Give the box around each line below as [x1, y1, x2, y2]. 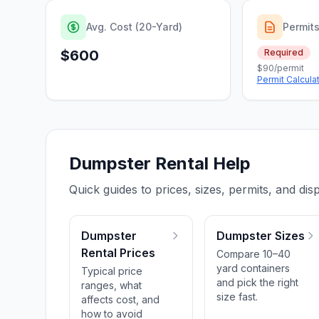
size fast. [216, 291, 258, 303]
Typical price [81, 265, 142, 277]
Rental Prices [81, 246, 155, 260]
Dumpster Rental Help [69, 153, 251, 174]
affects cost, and [81, 293, 159, 305]
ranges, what [81, 279, 142, 291]
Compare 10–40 [216, 248, 291, 260]
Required [263, 47, 303, 58]
